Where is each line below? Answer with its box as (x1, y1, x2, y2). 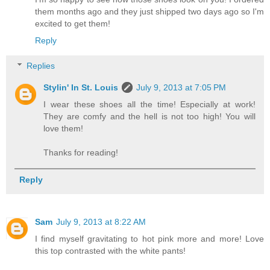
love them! (43, 123, 84, 133)
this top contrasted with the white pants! (35, 246, 186, 256)
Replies (27, 60, 55, 71)
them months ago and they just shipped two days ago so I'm (35, 7, 264, 17)
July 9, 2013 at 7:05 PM (136, 82, 227, 92)
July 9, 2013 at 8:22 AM (56, 217, 146, 227)
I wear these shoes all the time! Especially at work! (43, 99, 256, 109)
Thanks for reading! (43, 147, 119, 157)
